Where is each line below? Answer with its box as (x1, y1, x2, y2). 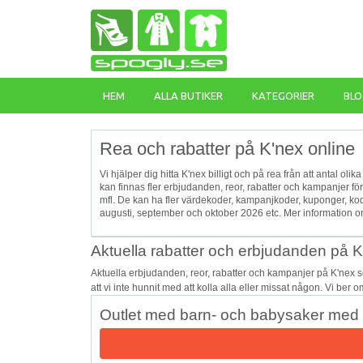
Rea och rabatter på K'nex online (100, 139, 355, 159)
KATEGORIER (252, 90, 314, 101)
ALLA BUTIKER (154, 90, 223, 101)
